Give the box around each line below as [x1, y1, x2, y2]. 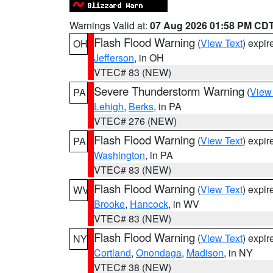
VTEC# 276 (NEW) [94, 114, 177, 128]
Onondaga [136, 246, 182, 260]
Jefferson [94, 51, 134, 65]
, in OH [134, 51, 164, 65]
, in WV [168, 197, 199, 211]
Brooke [94, 197, 125, 211]
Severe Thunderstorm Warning [94, 83, 244, 99]
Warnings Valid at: [69, 18, 150, 32]
